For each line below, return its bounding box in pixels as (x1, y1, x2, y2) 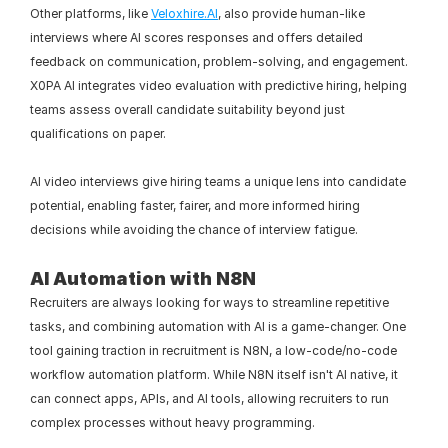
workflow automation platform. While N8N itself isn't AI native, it (30, 367, 398, 382)
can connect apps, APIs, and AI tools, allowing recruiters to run (30, 391, 389, 406)
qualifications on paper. (30, 126, 166, 141)
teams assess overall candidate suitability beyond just (30, 102, 345, 117)
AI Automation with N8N (30, 268, 256, 289)
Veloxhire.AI (151, 6, 218, 21)
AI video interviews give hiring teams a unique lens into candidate (30, 174, 406, 189)
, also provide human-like (218, 6, 365, 21)
